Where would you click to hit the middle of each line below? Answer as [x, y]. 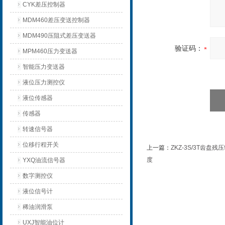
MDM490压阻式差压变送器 [59, 36]
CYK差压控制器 [44, 5]
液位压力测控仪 [44, 82]
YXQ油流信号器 [44, 160]
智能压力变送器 [44, 67]
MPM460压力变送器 [50, 51]
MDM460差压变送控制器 [56, 20]
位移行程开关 [41, 145]
